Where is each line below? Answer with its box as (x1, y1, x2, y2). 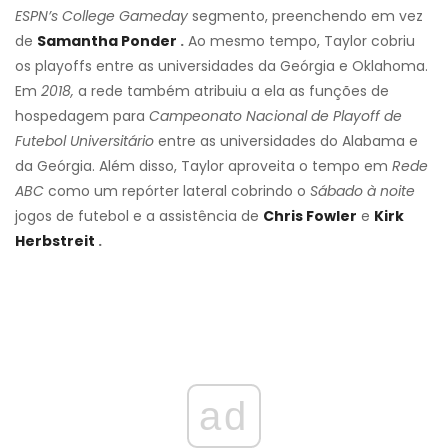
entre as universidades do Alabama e (154, 130, 418, 151)
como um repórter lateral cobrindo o (44, 180, 310, 201)
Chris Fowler (263, 205, 357, 226)
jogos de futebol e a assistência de (15, 205, 263, 226)
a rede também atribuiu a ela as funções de (74, 80, 389, 101)
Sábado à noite (310, 180, 415, 201)
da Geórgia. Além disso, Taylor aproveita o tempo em (15, 155, 392, 176)
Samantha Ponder (37, 30, 177, 51)
